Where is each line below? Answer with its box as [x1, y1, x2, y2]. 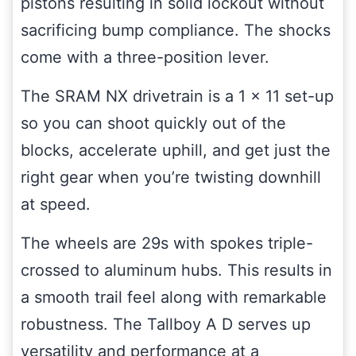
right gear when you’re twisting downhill [21, 168, 321, 188]
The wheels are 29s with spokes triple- [21, 234, 313, 253]
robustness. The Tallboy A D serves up [21, 315, 311, 335]
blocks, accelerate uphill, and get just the [21, 141, 331, 161]
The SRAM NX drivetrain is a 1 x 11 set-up [21, 87, 334, 106]
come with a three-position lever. [21, 48, 269, 68]
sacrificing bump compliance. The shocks [21, 21, 331, 41]
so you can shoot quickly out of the [21, 114, 286, 133]
